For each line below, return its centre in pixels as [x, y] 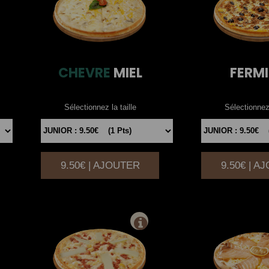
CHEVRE [84, 73]
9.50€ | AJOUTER [100, 165]
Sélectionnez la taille [100, 107]
